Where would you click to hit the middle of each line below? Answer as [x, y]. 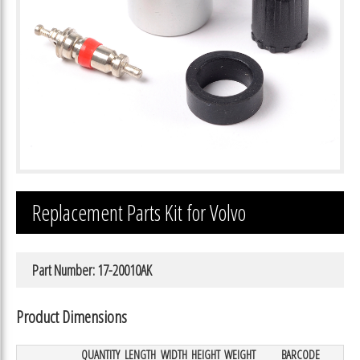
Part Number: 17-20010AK [92, 270]
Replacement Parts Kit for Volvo [139, 213]
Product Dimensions [72, 316]
